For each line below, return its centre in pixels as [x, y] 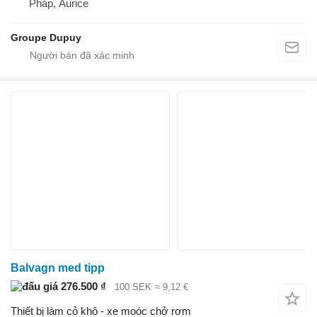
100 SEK [133, 287]
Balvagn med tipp [58, 268]
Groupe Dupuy [46, 38]
